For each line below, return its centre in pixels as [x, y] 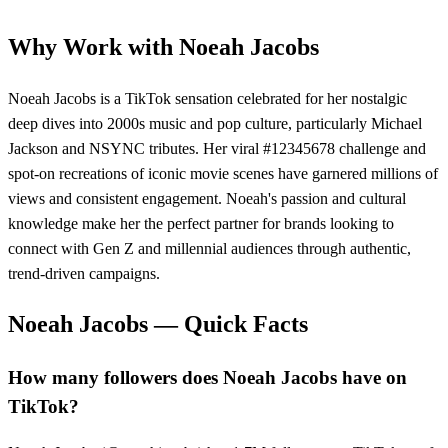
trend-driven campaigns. [84, 273]
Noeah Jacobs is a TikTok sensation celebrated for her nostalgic [207, 98]
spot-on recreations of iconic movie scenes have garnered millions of [223, 173]
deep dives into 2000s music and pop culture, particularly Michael [215, 123]
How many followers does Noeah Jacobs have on [207, 378]
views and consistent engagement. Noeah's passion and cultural [207, 198]
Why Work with [93, 46]
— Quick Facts [228, 324]
